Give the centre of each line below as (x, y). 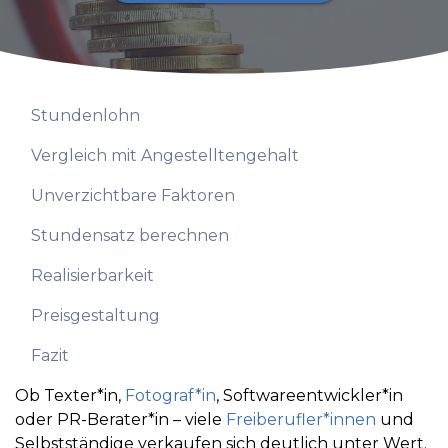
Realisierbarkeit (92, 276)
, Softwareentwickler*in (309, 396)
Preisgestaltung (95, 316)
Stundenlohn (85, 116)
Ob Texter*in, (70, 396)
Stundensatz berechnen (130, 236)
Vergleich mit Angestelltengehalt (165, 156)
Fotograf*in (170, 396)
